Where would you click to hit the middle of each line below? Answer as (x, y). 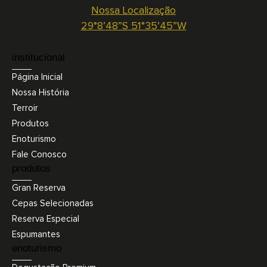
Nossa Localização (133, 10)
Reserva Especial (46, 219)
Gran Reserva (39, 188)
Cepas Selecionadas (53, 203)
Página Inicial (37, 77)
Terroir (25, 108)
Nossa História (41, 92)
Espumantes (36, 234)
